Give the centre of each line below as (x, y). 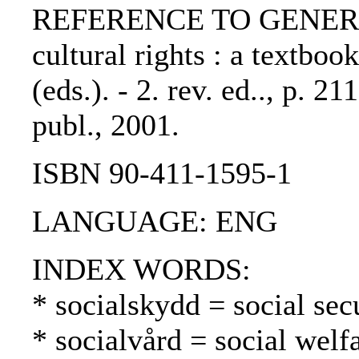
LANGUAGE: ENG (155, 222)
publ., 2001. (106, 125)
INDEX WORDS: (141, 270)
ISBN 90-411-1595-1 (162, 173)
